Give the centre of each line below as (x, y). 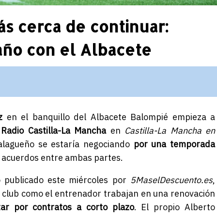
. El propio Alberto (175, 207)
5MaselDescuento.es (171, 180)
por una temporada (174, 144)
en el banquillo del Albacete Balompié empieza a (109, 117)
